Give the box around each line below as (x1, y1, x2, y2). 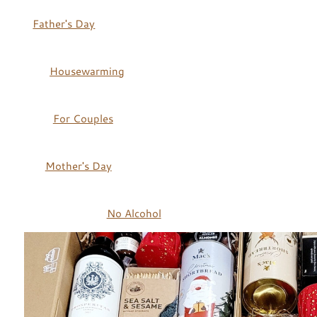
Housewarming (50, 63, 125, 79)
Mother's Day (45, 158, 112, 173)
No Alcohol (106, 205, 161, 221)
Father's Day (33, 16, 96, 31)
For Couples (52, 110, 113, 126)
